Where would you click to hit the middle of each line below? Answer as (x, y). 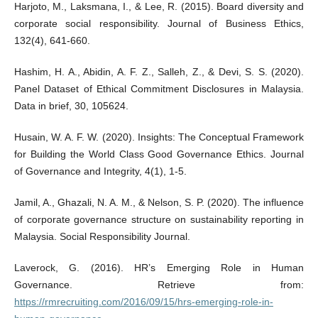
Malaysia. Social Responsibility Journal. (102, 236)
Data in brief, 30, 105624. (71, 105)
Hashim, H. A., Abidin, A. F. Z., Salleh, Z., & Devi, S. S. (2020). (159, 71)
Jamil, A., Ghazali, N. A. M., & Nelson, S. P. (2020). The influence (159, 202)
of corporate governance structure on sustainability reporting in (159, 219)
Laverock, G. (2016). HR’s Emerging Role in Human (159, 267)
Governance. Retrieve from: (159, 284)
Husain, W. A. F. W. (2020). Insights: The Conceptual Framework (159, 137)
